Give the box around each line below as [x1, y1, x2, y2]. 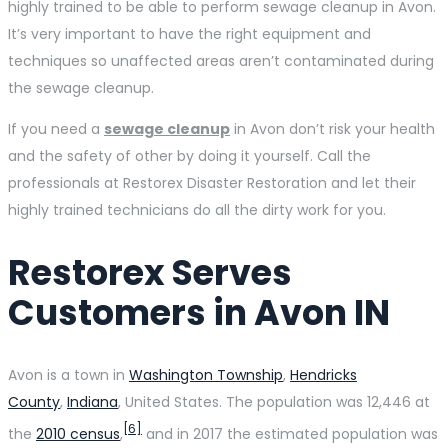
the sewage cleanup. [8, 77, 154, 98]
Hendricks [290, 364, 357, 385]
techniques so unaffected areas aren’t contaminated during [8, 50, 434, 71]
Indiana [67, 391, 118, 412]
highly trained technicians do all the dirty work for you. [8, 199, 386, 220]
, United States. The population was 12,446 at [118, 391, 430, 412]
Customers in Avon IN [8, 287, 390, 337]
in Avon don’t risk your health [230, 118, 435, 139]
